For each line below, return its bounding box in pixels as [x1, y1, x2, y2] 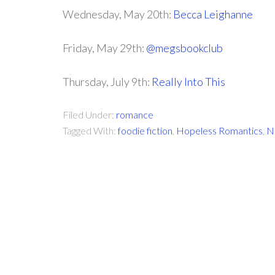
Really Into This [152, 75, 225, 88]
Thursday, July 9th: [63, 75, 152, 88]
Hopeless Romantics [176, 125, 263, 136]
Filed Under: [63, 109, 116, 120]
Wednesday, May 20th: [63, 7, 173, 21]
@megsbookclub [146, 41, 223, 55]
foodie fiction [118, 125, 172, 136]
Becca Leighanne [173, 7, 253, 21]
